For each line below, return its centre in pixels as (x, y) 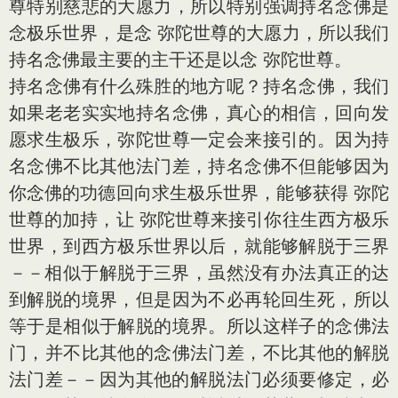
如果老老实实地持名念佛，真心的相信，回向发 (199, 113)
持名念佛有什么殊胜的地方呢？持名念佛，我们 (199, 86)
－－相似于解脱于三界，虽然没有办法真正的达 (199, 273)
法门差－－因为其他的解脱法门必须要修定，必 (199, 379)
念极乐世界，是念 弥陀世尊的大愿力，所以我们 (199, 33)
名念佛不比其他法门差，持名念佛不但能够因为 (199, 166)
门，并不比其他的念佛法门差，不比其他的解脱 (199, 353)
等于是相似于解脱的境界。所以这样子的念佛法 (199, 326)
